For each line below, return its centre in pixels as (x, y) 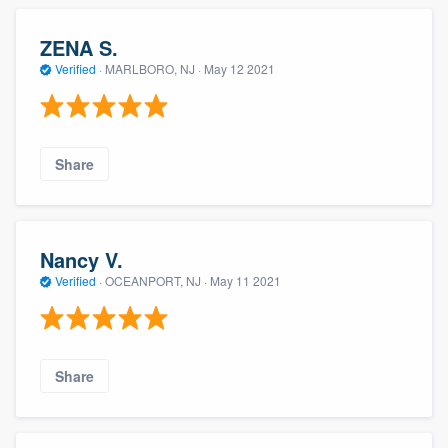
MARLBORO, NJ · (153, 69)
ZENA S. (79, 48)
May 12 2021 (239, 69)
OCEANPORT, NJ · (156, 281)
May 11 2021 (245, 281)
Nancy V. (81, 260)
